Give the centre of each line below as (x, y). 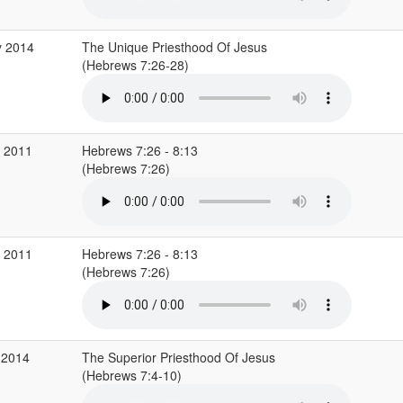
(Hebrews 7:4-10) (133, 375)
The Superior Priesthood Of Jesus (178, 357)
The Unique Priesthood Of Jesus (174, 47)
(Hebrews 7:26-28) (137, 65)
